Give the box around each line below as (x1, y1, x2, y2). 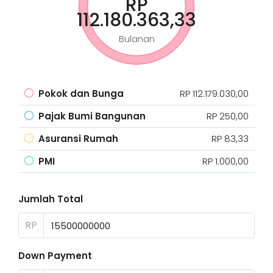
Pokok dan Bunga (38, 87, 124, 100)
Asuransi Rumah (38, 132, 118, 145)
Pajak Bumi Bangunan (38, 110, 146, 122)
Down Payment (18, 249, 92, 262)
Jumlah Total (18, 193, 83, 205)
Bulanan (118, 32, 155, 45)
